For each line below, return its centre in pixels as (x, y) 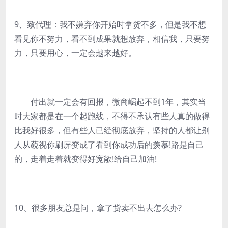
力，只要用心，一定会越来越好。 (75, 53)
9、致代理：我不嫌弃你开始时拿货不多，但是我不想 (110, 24)
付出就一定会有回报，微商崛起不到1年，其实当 (110, 102)
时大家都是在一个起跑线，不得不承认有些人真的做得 (112, 116)
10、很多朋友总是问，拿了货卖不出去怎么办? (98, 208)
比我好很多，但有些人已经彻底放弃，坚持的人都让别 (112, 130)
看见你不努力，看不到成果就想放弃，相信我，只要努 (112, 39)
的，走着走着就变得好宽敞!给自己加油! (85, 159)
